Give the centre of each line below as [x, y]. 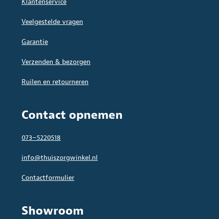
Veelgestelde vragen [52, 22]
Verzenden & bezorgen [56, 62]
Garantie [35, 42]
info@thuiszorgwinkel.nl [60, 158]
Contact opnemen [72, 115]
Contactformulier [48, 178]
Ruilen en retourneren [55, 82]
